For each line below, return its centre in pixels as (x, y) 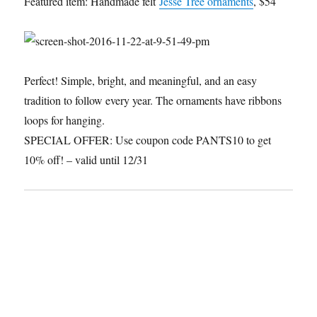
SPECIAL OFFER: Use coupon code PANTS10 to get (148, 140)
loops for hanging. (65, 120)
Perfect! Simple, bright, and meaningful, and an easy (141, 81)
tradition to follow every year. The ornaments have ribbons (153, 100)
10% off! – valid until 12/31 (86, 160)
